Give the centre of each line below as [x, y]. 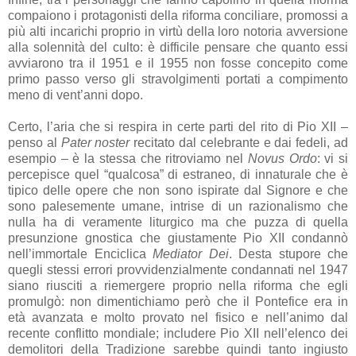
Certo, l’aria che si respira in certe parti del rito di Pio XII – [178, 126]
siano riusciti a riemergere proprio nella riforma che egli [178, 285]
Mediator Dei [191, 253]
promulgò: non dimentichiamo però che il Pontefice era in [178, 301]
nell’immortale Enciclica [80, 253]
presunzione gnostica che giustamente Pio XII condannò [178, 238]
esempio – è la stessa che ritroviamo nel [128, 158]
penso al [35, 142]
